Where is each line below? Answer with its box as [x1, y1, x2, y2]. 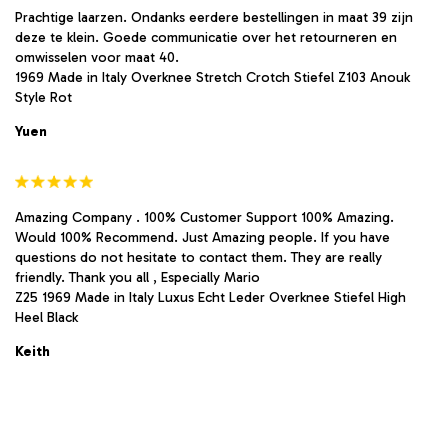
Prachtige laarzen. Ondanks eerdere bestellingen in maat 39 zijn [15, 8, 413, 26]
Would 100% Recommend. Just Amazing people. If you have [15, 228, 390, 246]
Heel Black [15, 308, 78, 326]
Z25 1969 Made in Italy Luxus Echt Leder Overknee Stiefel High [15, 288, 406, 306]
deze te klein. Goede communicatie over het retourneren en [15, 28, 397, 46]
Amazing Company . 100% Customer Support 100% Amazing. [15, 208, 394, 226]
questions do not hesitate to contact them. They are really [15, 248, 382, 266]
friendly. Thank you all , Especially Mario [15, 268, 260, 286]
